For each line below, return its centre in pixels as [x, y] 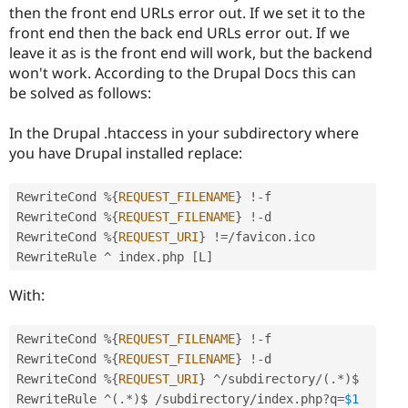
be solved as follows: [80, 92]
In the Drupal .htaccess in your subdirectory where [184, 133]
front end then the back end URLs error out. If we [179, 32]
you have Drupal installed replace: [126, 153]
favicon [260, 237]
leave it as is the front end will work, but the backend [191, 52]
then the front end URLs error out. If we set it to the [187, 12]
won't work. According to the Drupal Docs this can [183, 72]
